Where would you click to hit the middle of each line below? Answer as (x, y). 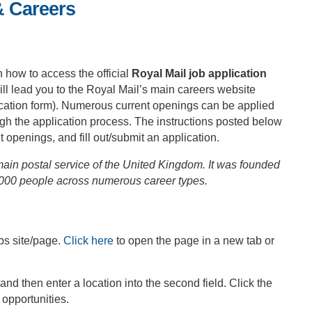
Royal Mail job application (199, 73)
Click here (88, 241)
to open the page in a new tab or (194, 241)
